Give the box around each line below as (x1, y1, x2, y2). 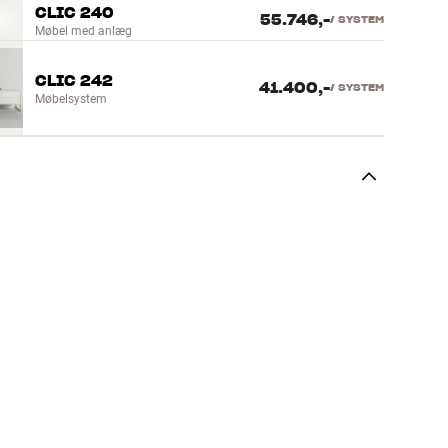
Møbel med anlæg (34, 24, 132, 39)
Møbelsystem (34, 92, 107, 107)
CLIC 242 (34, 72, 113, 91)
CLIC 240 (34, 4, 114, 23)
